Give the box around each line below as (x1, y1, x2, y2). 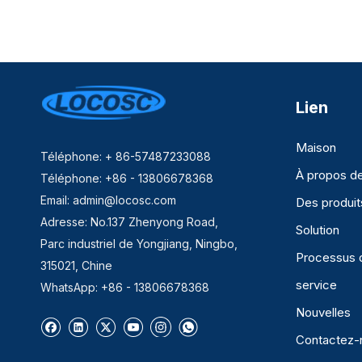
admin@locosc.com (73, 193, 176, 208)
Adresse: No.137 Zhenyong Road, (40, 215, 218, 229)
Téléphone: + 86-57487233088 (40, 149, 211, 164)
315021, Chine (40, 259, 112, 273)
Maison (296, 140, 336, 156)
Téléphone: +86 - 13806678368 (40, 171, 213, 186)
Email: (40, 193, 73, 208)
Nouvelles (296, 305, 351, 321)
